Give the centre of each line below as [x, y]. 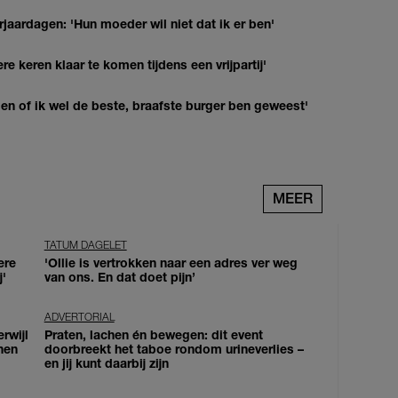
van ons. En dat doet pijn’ [119, 277]
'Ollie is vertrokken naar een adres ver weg [171, 263]
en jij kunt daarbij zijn [106, 363]
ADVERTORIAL [79, 317]
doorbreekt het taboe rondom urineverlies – [174, 349]
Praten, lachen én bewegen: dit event [153, 335]
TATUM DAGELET [85, 245]
